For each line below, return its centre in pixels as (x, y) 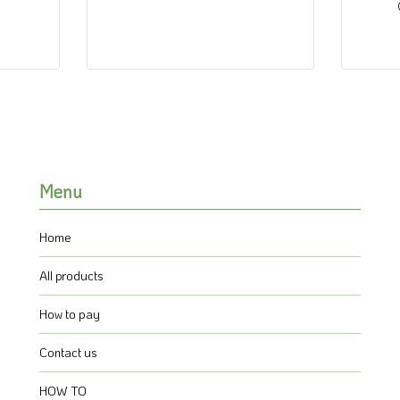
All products (71, 275)
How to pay (70, 313)
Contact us (68, 352)
